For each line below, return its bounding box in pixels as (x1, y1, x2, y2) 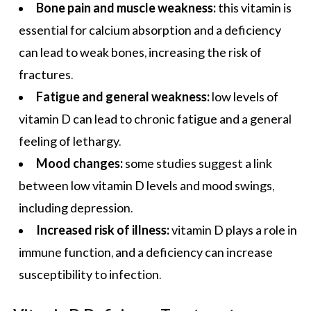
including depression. (19, 200, 133, 216)
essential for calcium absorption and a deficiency (19, 22, 281, 38)
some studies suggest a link (123, 155, 272, 171)
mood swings (202, 178, 272, 194)
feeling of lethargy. (19, 133, 121, 149)
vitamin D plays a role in (169, 222, 297, 238)
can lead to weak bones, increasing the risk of (19, 44, 262, 60)
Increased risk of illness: (36, 222, 169, 238)
